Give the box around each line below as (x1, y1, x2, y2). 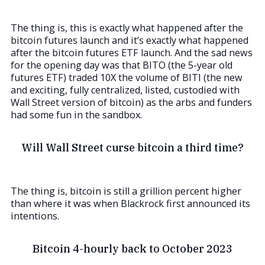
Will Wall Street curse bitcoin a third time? (21, 141, 244, 155)
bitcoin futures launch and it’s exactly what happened (11, 34, 248, 47)
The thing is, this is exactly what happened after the (11, 21, 243, 35)
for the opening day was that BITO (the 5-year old (11, 59, 232, 72)
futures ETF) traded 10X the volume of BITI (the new (11, 71, 243, 85)
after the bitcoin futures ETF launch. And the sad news (11, 46, 253, 60)
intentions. (11, 209, 59, 222)
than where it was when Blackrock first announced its (11, 196, 250, 210)
